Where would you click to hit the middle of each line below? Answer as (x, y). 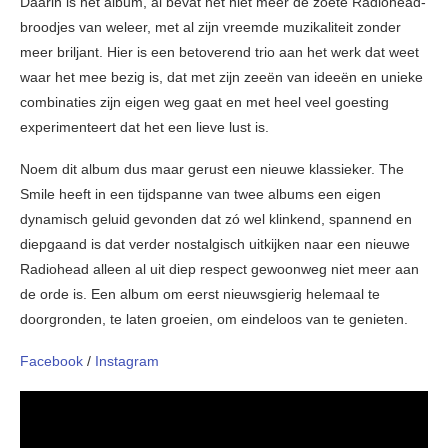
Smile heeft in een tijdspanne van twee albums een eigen (200, 194)
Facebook (51, 361)
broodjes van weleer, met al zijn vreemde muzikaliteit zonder (210, 27)
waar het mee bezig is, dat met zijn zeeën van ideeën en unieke (221, 77)
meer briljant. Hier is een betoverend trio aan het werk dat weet (219, 52)
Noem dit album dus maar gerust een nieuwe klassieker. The (212, 169)
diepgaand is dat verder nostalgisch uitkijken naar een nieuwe (215, 244)
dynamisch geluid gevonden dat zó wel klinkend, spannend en (216, 219)
